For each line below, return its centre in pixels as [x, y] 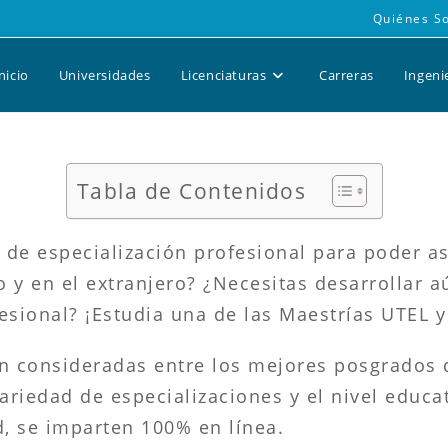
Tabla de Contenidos [191, 191]
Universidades [104, 75]
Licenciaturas [223, 75]
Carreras [346, 75]
